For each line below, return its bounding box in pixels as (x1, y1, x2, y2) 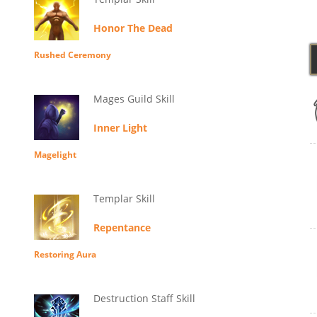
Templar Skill (93, 192, 155, 206)
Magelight (33, 149, 76, 161)
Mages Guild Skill (93, 92, 175, 106)
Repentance (93, 221, 151, 235)
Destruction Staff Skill (93, 292, 195, 306)
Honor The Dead (93, 21, 173, 35)
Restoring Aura (33, 248, 96, 261)
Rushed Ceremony (33, 49, 111, 62)
